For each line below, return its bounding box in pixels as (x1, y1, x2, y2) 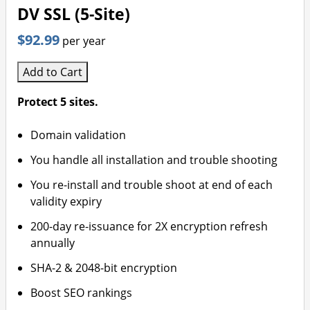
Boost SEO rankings (30, 285, 133, 300)
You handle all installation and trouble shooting (30, 152, 278, 167)
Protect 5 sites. (17, 94, 98, 109)
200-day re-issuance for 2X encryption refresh (30, 219, 268, 234)
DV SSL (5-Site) (17, 3, 130, 25)
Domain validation (30, 127, 127, 143)
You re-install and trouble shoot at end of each (30, 177, 273, 192)
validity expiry (30, 194, 102, 209)
